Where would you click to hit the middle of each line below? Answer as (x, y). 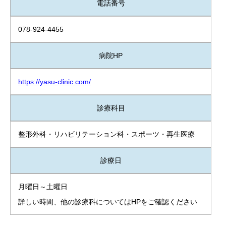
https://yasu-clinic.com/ (54, 82)
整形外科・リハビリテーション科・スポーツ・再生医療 (106, 134)
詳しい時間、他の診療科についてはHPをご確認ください (108, 202)
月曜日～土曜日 (43, 187)
